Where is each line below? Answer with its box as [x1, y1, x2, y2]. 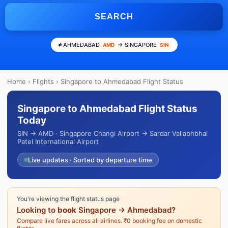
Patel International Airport [17, 137, 99, 146]
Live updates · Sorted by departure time [28, 156, 152, 164]
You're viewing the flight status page [17, 195, 120, 203]
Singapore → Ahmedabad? [76, 205, 176, 215]
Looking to [17, 205, 58, 215]
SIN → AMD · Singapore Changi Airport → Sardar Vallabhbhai [17, 129, 208, 137]
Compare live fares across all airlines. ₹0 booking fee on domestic [17, 217, 202, 224]
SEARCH [95, 12, 133, 21]
